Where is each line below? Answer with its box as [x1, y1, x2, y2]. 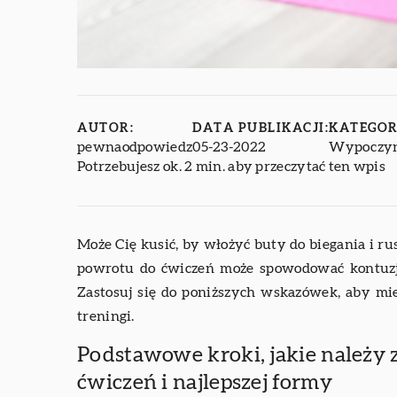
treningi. [77, 309, 135, 324]
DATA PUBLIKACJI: [192, 122, 330, 136]
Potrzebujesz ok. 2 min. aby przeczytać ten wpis [77, 160, 386, 175]
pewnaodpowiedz [77, 140, 193, 155]
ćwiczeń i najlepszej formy [77, 372, 332, 394]
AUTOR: [77, 122, 134, 136]
